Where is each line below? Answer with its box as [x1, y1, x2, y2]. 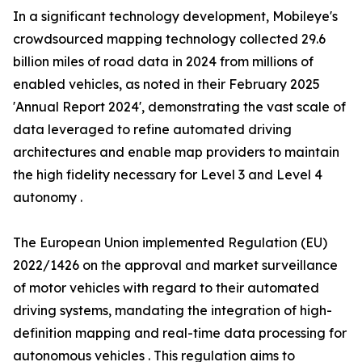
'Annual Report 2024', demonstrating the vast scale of [13, 99, 346, 116]
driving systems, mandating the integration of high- [13, 302, 332, 319]
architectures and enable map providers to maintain [13, 144, 339, 161]
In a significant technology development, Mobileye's [13, 8, 338, 25]
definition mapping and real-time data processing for [13, 325, 347, 342]
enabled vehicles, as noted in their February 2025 [13, 76, 320, 93]
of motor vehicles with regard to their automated [13, 280, 319, 297]
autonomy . [13, 189, 82, 206]
